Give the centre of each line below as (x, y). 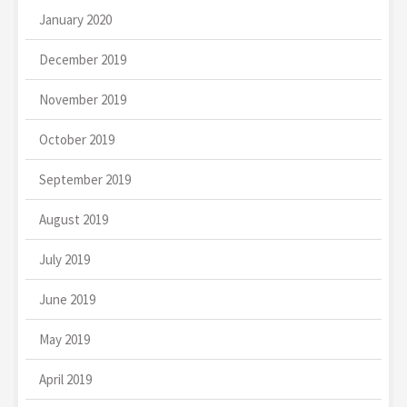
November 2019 (83, 99)
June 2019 (67, 299)
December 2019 (83, 59)
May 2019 (65, 339)
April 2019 (65, 379)
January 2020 (75, 19)
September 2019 (85, 179)
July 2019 (65, 259)
